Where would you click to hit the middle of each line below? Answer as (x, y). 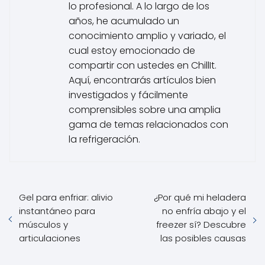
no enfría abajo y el (204, 211)
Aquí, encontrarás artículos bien (142, 80)
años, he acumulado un (124, 21)
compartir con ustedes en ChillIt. (143, 65)
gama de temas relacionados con (148, 125)
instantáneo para (57, 211)
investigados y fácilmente (128, 95)
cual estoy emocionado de (132, 51)
